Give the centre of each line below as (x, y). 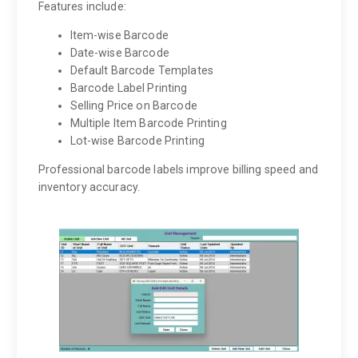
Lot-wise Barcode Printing (137, 140)
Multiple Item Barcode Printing (148, 123)
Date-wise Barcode (119, 52)
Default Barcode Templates (142, 70)
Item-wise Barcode (119, 35)
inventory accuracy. (89, 187)
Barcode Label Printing (129, 88)
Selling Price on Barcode (133, 105)
